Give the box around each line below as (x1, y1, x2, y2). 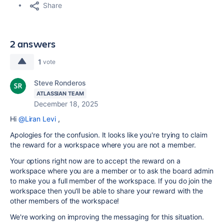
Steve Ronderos (34, 78, 86, 87)
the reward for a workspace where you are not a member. (10, 140, 198, 149)
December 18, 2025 (34, 99, 98, 108)
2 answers (10, 36, 56, 50)
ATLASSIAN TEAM (36, 89, 84, 97)
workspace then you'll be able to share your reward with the (10, 186, 203, 195)
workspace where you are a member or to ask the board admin (10, 166, 214, 175)
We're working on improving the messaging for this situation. (10, 212, 204, 221)
